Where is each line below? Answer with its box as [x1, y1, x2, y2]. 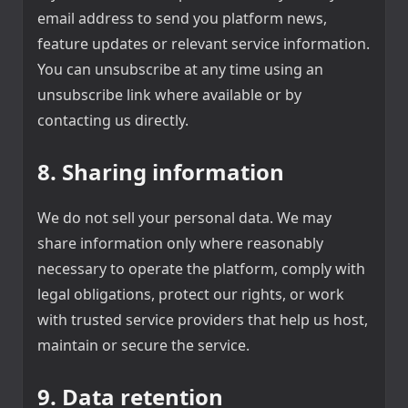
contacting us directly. [37, 110, 189, 131]
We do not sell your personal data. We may [37, 208, 331, 229]
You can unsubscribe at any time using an [37, 59, 323, 80]
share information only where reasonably [37, 233, 323, 254]
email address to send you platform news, [37, 8, 327, 29]
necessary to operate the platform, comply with [37, 259, 365, 280]
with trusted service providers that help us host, [37, 310, 368, 331]
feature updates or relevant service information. [37, 34, 370, 55]
